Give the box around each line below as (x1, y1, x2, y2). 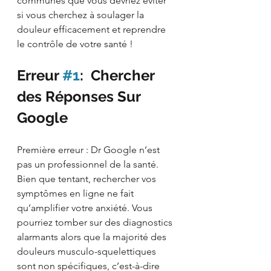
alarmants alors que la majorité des (17, 230, 169, 243)
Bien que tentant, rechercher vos (17, 172, 158, 184)
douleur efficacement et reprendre (17, 23, 168, 35)
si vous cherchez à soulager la (17, 8, 146, 21)
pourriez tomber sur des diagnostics (17, 216, 175, 228)
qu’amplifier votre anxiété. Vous (17, 201, 155, 214)
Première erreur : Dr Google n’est (17, 143, 162, 155)
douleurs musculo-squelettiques (17, 245, 158, 257)
